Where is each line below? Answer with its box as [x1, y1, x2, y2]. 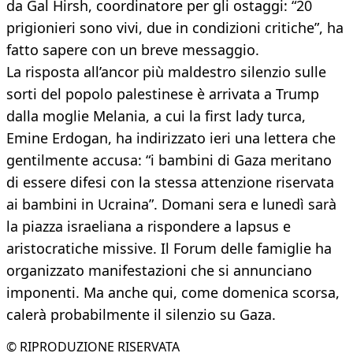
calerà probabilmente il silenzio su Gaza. [6, 305, 276, 325]
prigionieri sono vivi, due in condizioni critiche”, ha [6, 18, 344, 38]
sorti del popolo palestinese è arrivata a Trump [6, 84, 319, 104]
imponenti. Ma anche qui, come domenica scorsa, [6, 283, 340, 303]
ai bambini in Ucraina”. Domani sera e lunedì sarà [6, 195, 336, 214]
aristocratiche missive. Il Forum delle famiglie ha [6, 239, 332, 258]
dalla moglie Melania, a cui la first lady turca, [6, 106, 306, 126]
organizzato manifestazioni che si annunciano [6, 261, 312, 281]
